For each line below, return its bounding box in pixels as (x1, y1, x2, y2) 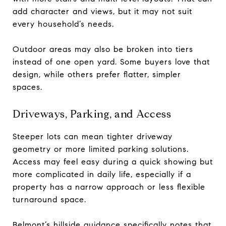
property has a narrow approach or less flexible (13, 182, 205, 192)
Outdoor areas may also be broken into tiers (13, 44, 193, 54)
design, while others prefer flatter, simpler (13, 69, 181, 79)
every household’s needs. (13, 19, 114, 29)
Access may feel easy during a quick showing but (13, 156, 213, 166)
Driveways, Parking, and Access (13, 107, 171, 121)
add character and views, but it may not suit (13, 6, 192, 16)
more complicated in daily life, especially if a (13, 169, 191, 179)
